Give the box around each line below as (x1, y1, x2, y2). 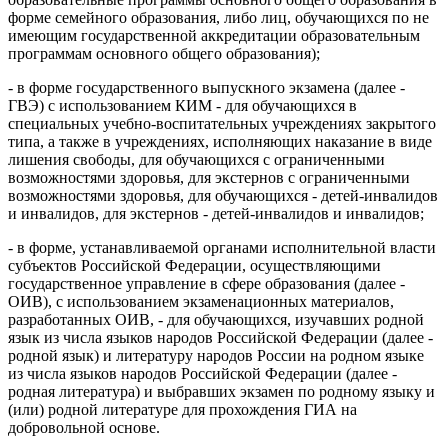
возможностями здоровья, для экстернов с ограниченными (8, 168, 410, 186)
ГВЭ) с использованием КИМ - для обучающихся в (8, 96, 357, 114)
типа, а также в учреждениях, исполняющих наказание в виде (8, 132, 432, 150)
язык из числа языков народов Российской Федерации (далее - (8, 328, 433, 346)
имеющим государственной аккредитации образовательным (8, 26, 420, 44)
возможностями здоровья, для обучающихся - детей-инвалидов (8, 186, 438, 204)
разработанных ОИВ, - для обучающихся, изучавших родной (8, 310, 424, 328)
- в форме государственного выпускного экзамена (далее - (8, 78, 405, 96)
